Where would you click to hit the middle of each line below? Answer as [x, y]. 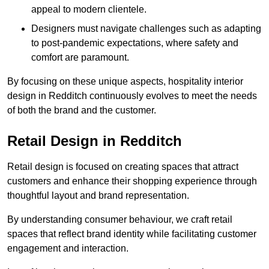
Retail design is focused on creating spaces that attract [123, 167]
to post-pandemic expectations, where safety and [135, 43]
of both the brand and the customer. [82, 110]
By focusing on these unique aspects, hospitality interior [125, 82]
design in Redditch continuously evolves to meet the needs [132, 96]
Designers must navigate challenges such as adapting [146, 29]
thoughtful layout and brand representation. [98, 196]
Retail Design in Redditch [95, 141]
